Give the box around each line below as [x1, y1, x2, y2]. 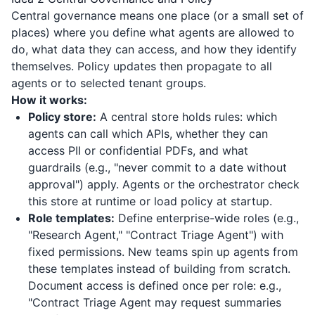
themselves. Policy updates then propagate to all [11, 59, 272, 73]
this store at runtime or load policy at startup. [28, 194, 272, 208]
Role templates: [28, 211, 115, 225]
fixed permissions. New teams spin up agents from [28, 245, 298, 259]
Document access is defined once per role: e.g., [28, 278, 281, 292]
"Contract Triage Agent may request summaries [28, 295, 281, 309]
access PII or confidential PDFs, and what [28, 143, 248, 157]
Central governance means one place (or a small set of [11, 8, 304, 22]
